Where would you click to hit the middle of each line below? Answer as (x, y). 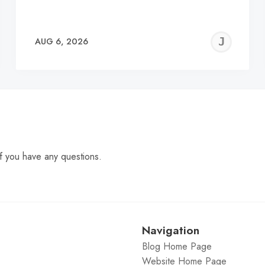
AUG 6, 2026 (61, 42)
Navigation (170, 230)
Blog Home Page (177, 247)
